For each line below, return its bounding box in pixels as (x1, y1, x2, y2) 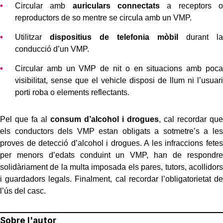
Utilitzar (15, 32, 50, 41)
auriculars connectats (72, 1, 160, 10)
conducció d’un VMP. (15, 44, 89, 53)
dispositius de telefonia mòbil (50, 32, 178, 41)
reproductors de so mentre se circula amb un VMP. (15, 13, 192, 22)
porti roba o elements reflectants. (15, 88, 129, 97)
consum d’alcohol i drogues (50, 114, 159, 123)
